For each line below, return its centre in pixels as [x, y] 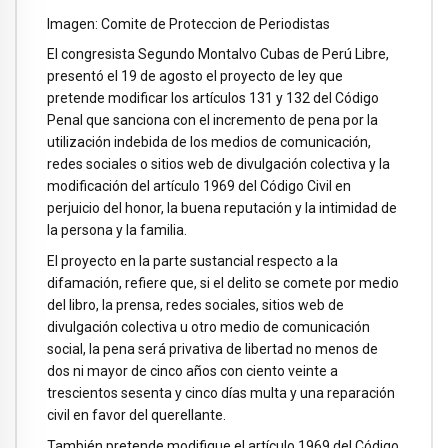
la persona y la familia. [117, 230]
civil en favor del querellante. [136, 415]
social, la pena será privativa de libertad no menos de [212, 349]
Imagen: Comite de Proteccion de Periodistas [188, 23]
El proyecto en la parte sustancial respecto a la [192, 261]
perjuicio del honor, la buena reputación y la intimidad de [222, 208]
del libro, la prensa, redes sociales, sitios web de [195, 305]
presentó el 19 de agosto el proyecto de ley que [195, 76]
